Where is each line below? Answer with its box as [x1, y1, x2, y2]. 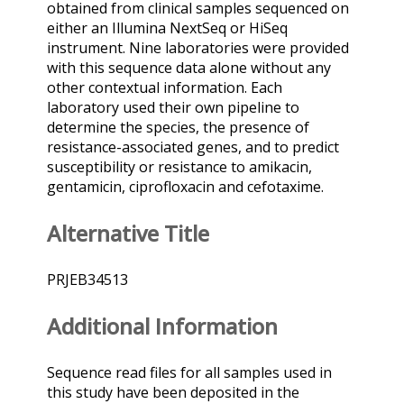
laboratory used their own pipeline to [47, 97, 299, 118]
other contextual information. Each [47, 78, 282, 98]
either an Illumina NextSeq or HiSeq [47, 18, 288, 39]
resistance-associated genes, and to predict [47, 137, 339, 158]
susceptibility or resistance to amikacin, [47, 157, 312, 178]
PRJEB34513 [47, 270, 128, 290]
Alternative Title [47, 218, 209, 249]
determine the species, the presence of [47, 117, 309, 138]
